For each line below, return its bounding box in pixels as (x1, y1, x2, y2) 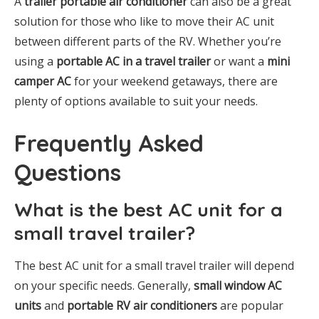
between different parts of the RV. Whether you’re (14, 33, 281, 50)
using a (14, 53, 56, 70)
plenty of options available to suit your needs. (14, 93, 258, 110)
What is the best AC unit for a (14, 198, 283, 222)
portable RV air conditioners (67, 298, 217, 314)
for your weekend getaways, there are (71, 73, 278, 90)
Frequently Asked (14, 129, 204, 158)
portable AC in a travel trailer (56, 53, 211, 70)
